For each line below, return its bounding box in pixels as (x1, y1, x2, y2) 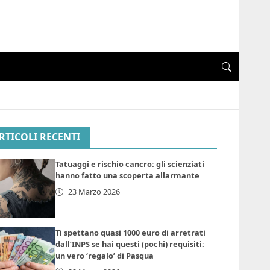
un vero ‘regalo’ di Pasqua (55, 250, 154, 261)
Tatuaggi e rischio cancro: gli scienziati (55, 159, 205, 170)
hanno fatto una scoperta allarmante (55, 170, 200, 181)
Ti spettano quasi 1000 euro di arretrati (55, 227, 206, 238)
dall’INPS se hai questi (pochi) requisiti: (55, 238, 205, 250)
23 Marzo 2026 (68, 186, 121, 198)
